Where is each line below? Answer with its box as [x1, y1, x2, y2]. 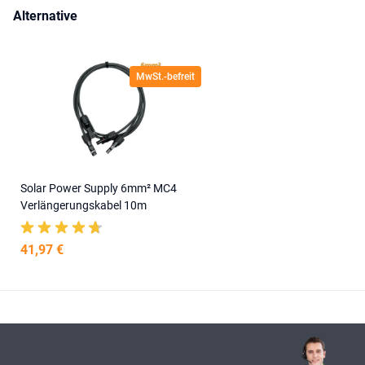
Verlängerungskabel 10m [20, 198, 147, 212]
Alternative [13, 7, 77, 24]
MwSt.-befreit [136, 70, 195, 82]
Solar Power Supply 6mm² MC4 [20, 181, 177, 195]
